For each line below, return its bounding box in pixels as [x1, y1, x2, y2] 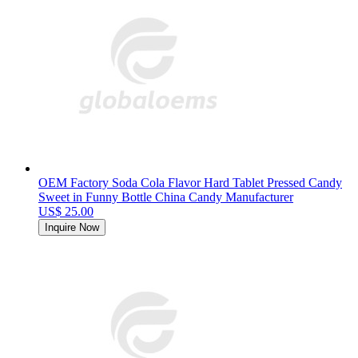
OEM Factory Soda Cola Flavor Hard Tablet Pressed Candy [38, 176, 342, 190]
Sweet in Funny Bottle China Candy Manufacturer [38, 190, 293, 205]
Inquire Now [45, 221, 99, 234]
